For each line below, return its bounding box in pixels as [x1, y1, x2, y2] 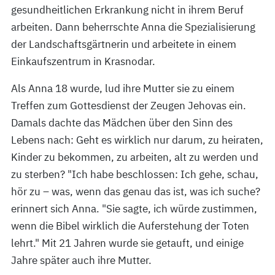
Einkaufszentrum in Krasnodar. [11, 55, 155, 68]
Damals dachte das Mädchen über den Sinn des [11, 116, 233, 130]
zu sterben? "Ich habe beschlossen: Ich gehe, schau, [11, 168, 258, 181]
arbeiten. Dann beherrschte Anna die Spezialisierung [11, 20, 255, 34]
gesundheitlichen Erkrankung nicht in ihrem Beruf [11, 3, 244, 17]
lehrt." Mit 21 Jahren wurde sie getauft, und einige [11, 236, 244, 250]
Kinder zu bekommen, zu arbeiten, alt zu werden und [11, 150, 258, 164]
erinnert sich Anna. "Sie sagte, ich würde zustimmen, [11, 202, 257, 215]
